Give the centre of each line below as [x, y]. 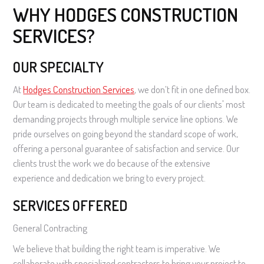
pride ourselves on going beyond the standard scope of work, [126, 133]
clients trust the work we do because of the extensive [112, 163]
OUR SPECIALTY [59, 67]
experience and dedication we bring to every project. [110, 177]
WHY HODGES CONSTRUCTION [126, 14]
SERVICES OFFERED [70, 205]
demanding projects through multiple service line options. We [126, 118]
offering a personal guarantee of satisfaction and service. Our [126, 148]
